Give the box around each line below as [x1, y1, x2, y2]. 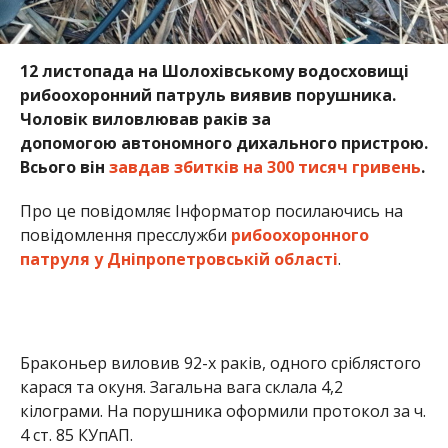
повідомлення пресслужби [19, 223, 227, 246]
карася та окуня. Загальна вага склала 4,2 [19, 375, 343, 398]
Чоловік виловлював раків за [19, 107, 271, 130]
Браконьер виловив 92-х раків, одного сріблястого [19, 351, 421, 374]
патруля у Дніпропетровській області [19, 247, 338, 270]
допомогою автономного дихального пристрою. [19, 131, 428, 154]
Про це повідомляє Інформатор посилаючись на [19, 199, 403, 222]
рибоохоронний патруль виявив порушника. [19, 83, 396, 106]
